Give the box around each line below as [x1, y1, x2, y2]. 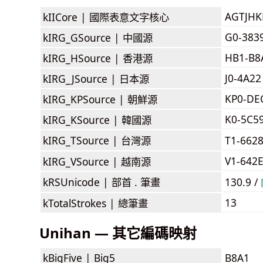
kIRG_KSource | [43, 112, 122, 127]
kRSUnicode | [43, 174, 112, 189]
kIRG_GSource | [43, 30, 123, 45]
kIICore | [43, 9, 89, 24]
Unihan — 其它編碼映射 [39, 222, 197, 242]
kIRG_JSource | [43, 71, 119, 86]
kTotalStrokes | [43, 195, 118, 210]
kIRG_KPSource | [43, 92, 127, 106]
